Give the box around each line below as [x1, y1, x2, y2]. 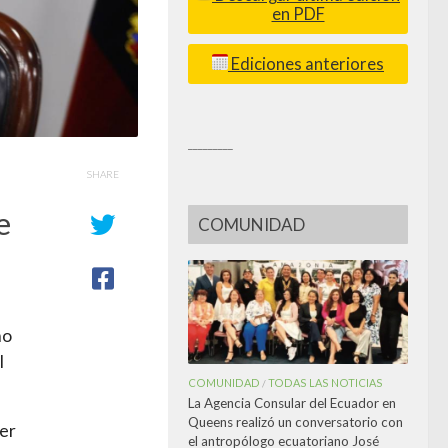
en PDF [271, 3, 325, 24]
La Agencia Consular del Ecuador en [188, 394, 396, 411]
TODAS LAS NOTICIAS [268, 375, 383, 389]
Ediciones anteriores [228, 53, 384, 74]
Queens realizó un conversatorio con [188, 413, 403, 430]
